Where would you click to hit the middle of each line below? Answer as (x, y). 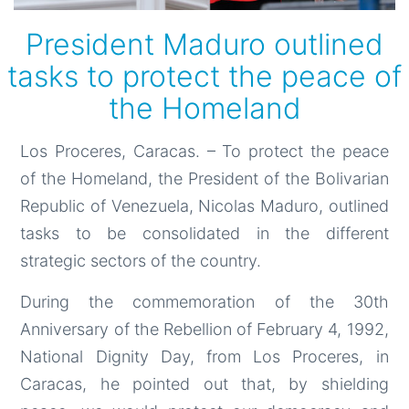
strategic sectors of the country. (141, 260)
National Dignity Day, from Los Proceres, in (204, 356)
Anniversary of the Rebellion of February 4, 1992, (204, 329)
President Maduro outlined (204, 44)
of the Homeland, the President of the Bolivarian (204, 178)
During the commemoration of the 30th (204, 301)
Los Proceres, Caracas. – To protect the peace (204, 151)
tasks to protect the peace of (204, 76)
